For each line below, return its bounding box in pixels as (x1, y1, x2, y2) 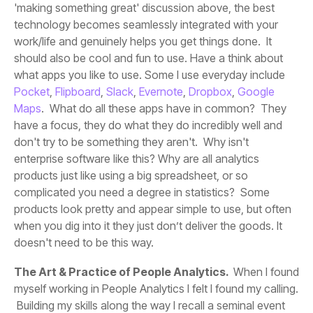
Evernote (136, 85, 183, 99)
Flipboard (52, 85, 101, 99)
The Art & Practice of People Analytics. (14, 265, 231, 279)
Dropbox (186, 85, 232, 99)
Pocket (14, 85, 50, 99)
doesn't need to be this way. (14, 235, 154, 250)
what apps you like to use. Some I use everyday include (14, 68, 285, 82)
